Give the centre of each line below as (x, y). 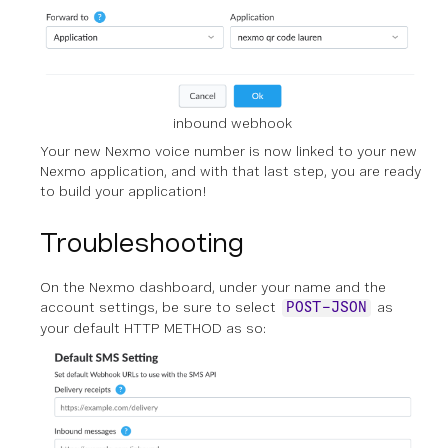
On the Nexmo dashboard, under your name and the (213, 287)
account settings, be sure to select (160, 307)
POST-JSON (326, 308)
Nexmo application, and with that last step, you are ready (230, 171)
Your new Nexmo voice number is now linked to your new (228, 151)
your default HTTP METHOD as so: (153, 328)
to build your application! (123, 191)
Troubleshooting (141, 243)
